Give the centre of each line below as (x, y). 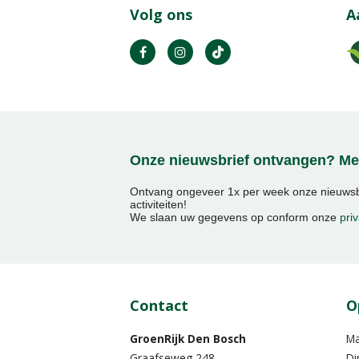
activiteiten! (158, 204)
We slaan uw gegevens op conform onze (235, 217)
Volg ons (161, 14)
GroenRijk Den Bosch (188, 339)
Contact (159, 306)
